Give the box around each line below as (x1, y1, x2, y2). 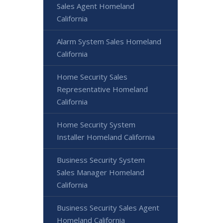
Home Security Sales (57, 72, 127, 82)
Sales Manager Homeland (57, 167, 144, 177)
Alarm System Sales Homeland (57, 36, 161, 46)
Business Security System (57, 155, 145, 165)
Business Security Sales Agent (57, 203, 159, 213)
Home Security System (57, 119, 135, 129)
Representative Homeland (57, 84, 148, 94)
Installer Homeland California (57, 132, 155, 142)
